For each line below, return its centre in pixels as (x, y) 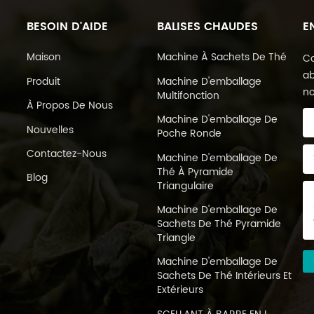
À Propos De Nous (69, 106)
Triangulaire (185, 186)
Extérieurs (180, 290)
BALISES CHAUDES (207, 26)
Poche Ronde (189, 134)
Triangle (176, 238)
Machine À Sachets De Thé (221, 57)
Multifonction (188, 95)
